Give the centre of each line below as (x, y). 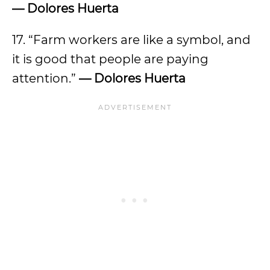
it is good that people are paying (110, 59)
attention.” (46, 78)
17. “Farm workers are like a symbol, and (131, 40)
